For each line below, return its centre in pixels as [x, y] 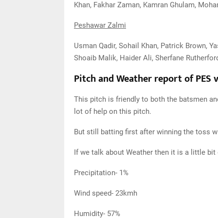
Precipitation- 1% [101, 173]
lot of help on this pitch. [113, 111]
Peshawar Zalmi [100, 25]
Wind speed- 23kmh [106, 193]
